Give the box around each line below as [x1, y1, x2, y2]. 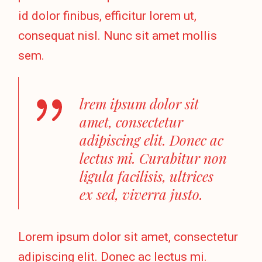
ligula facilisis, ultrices [80, 166, 214, 185]
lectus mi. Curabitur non [80, 148, 227, 167]
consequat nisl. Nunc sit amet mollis [18, 28, 218, 43]
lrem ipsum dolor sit [80, 94, 199, 113]
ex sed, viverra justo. [80, 184, 204, 204]
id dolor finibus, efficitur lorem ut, [18, 8, 197, 23]
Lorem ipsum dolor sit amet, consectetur [18, 229, 239, 244]
